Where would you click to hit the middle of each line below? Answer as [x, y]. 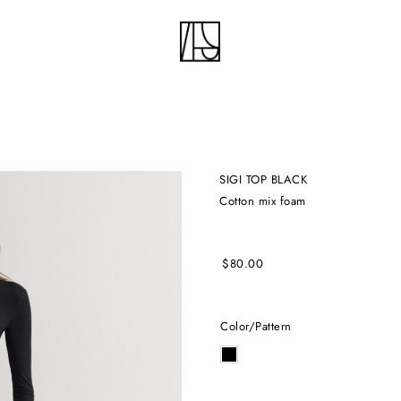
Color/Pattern [260, 326]
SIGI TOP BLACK [267, 179]
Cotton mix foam [267, 201]
